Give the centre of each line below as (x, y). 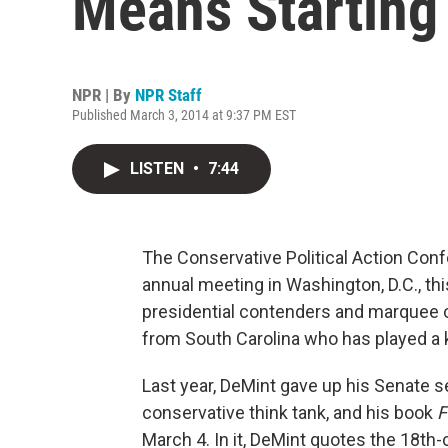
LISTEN (159, 168)
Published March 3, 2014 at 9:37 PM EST (184, 115)
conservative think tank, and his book (289, 412)
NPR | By (103, 95)
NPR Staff (168, 95)
